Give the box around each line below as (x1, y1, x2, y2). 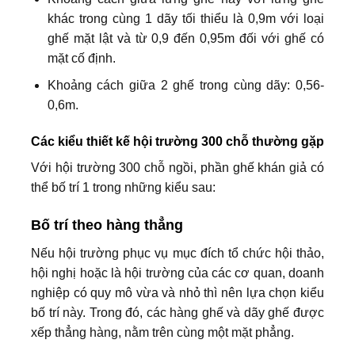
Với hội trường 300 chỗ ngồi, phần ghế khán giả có (31, 160, 324, 174)
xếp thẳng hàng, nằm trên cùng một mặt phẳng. (31, 325, 294, 339)
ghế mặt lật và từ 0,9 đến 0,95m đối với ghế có (47, 31, 324, 45)
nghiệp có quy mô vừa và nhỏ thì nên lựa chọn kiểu (31, 285, 324, 300)
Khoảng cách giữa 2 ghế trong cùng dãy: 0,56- (47, 78, 324, 93)
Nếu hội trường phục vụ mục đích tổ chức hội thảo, (31, 246, 324, 260)
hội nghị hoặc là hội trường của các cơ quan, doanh (31, 265, 324, 280)
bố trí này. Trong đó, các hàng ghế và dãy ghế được (31, 305, 324, 319)
